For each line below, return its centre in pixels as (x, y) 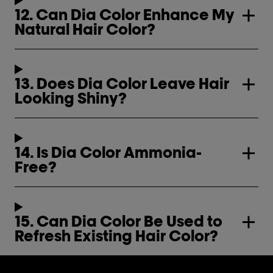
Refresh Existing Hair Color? (116, 236)
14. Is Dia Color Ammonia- (108, 152)
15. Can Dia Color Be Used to (119, 221)
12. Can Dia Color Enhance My (125, 14)
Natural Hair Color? (85, 29)
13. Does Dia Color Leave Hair (122, 83)
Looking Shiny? (71, 98)
